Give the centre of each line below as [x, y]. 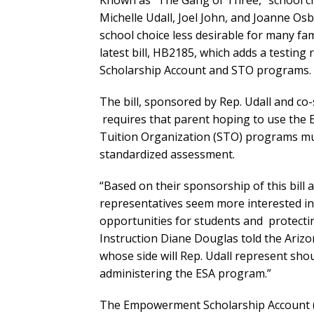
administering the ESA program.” [185, 274]
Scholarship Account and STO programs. [205, 70]
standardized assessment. [167, 155]
